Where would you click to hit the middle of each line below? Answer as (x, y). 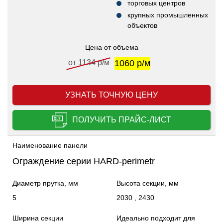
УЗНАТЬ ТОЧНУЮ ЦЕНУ (111, 95)
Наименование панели (50, 145)
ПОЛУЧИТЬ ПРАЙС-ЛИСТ (121, 119)
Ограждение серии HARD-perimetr (84, 161)
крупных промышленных (168, 15)
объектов (142, 25)
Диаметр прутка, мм (45, 183)
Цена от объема (111, 47)
